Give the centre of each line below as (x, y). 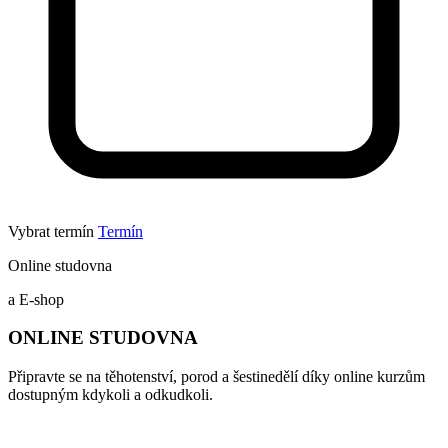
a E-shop (36, 299)
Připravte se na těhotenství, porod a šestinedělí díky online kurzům (216, 377)
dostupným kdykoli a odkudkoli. (110, 395)
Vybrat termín (51, 231)
